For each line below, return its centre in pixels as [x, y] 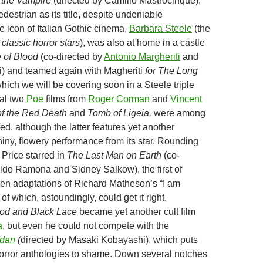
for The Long [171, 71]
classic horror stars [41, 43]
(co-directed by [71, 57]
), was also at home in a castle [142, 43]
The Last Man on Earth [115, 155]
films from [66, 99]
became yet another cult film [136, 212]
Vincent [186, 99]
